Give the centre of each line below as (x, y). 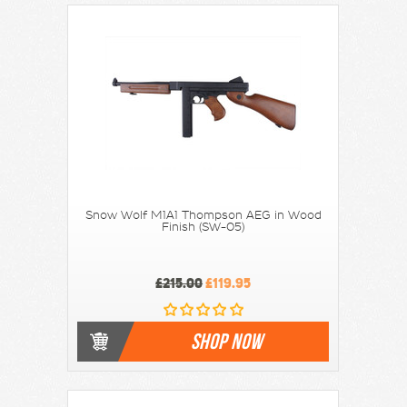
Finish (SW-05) (203, 227)
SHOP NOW (227, 341)
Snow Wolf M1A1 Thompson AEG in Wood (203, 215)
